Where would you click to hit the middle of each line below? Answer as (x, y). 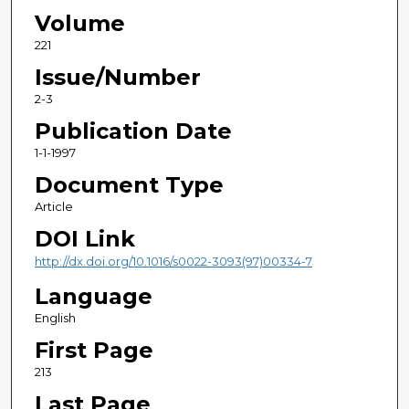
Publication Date (133, 131)
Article (53, 207)
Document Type (129, 185)
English (55, 317)
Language (93, 296)
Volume (79, 24)
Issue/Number (117, 78)
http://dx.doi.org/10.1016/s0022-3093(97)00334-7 (173, 262)
